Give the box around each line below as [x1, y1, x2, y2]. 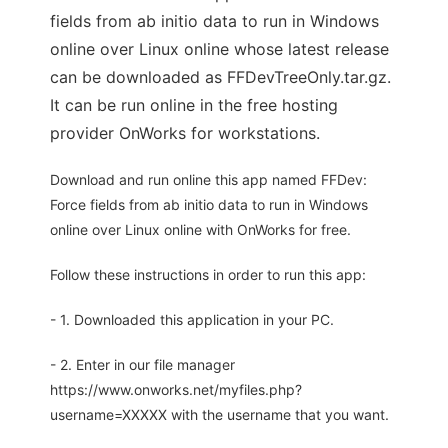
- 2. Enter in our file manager [50, 356, 235, 374]
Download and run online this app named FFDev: [50, 171, 367, 189]
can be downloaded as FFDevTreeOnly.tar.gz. [50, 67, 391, 88]
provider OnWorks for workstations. [50, 123, 320, 144]
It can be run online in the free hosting [50, 95, 338, 116]
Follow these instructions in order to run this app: [50, 266, 366, 284]
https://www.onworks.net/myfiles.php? [50, 381, 302, 399]
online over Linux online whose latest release [50, 39, 389, 60]
